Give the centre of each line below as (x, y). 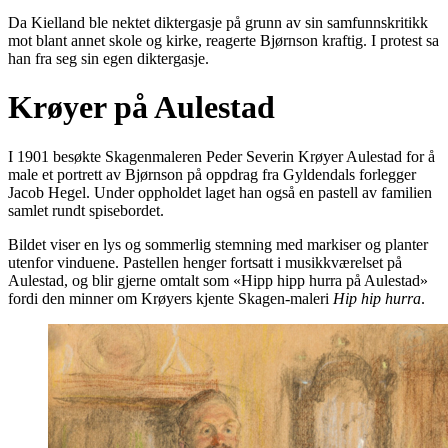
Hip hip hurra (377, 298)
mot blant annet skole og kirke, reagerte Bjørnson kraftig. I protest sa (223, 40)
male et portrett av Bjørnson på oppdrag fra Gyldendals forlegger (212, 174)
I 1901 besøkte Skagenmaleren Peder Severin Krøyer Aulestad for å (221, 156)
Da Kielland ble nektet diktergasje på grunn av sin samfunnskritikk (218, 22)
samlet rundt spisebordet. (86, 210)
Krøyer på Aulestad (141, 107)
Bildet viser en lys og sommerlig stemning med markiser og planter (218, 244)
